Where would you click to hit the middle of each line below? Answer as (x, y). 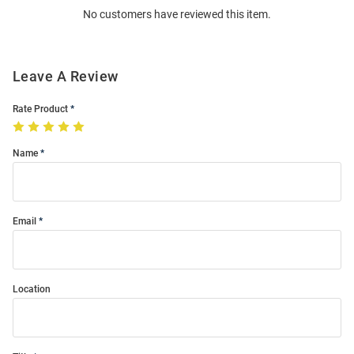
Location (32, 290)
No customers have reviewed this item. (177, 15)
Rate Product (40, 109)
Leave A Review (66, 77)
